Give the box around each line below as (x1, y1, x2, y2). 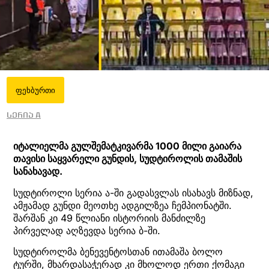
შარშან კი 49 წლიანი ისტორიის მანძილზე (13, 211, 205, 224)
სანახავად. (13, 165, 62, 178)
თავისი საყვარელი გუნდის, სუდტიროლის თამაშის (13, 153, 242, 165)
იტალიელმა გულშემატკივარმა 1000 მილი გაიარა (13, 140, 241, 153)
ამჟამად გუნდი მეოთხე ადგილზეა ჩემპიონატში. (13, 199, 232, 211)
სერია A (7, 110, 41, 120)
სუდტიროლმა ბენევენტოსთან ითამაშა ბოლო (13, 245, 223, 258)
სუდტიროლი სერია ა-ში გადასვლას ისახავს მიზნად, (13, 186, 253, 199)
